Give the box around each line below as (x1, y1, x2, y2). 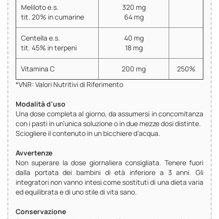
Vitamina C (21, 64, 55, 74)
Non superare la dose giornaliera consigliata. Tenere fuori (16, 158, 203, 168)
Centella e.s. (21, 33, 60, 43)
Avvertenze (16, 148, 52, 158)
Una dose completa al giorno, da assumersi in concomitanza (16, 109, 203, 119)
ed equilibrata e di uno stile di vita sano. (16, 187, 137, 197)
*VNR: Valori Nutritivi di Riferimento (16, 80, 123, 89)
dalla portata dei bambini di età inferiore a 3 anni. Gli (16, 168, 203, 177)
